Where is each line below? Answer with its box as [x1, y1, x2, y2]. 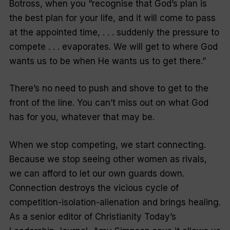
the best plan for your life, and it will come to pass [9, 12, 216, 23]
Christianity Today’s [94, 211, 176, 222]
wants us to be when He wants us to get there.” [9, 55, 206, 66]
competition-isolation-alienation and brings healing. [9, 197, 221, 207]
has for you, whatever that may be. [9, 112, 155, 123]
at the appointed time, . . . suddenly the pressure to [9, 27, 219, 37]
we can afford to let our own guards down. [9, 168, 184, 179]
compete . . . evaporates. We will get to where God [9, 41, 218, 52]
